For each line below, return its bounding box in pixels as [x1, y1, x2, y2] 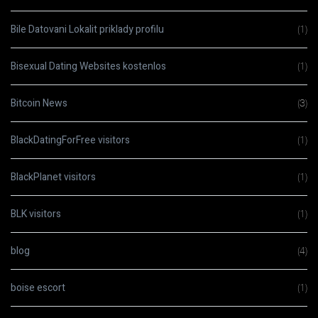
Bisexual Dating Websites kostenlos [11, 59, 166, 74]
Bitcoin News [11, 96, 67, 111]
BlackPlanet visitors [11, 170, 96, 185]
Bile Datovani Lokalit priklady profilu [11, 22, 164, 37]
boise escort [11, 280, 65, 295]
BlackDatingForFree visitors [11, 133, 130, 148]
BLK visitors [11, 207, 61, 221]
